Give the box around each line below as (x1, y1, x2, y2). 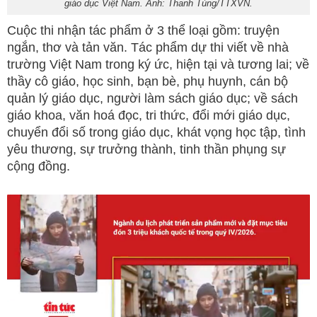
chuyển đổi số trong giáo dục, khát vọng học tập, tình (7, 125, 306, 139)
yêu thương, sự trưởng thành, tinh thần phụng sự (7, 142, 286, 156)
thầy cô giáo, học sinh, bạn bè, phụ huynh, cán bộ (7, 74, 288, 88)
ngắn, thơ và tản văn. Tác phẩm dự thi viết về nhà (7, 40, 289, 54)
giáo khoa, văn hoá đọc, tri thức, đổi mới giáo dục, (7, 108, 290, 122)
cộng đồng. (7, 158, 70, 173)
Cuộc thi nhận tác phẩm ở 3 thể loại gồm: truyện (7, 23, 279, 38)
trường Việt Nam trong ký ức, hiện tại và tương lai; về (7, 57, 309, 71)
